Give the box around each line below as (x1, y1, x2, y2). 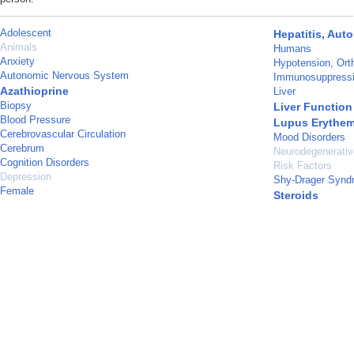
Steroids (273, 189, 318, 202)
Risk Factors (273, 160, 332, 172)
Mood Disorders (273, 131, 345, 144)
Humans (273, 43, 311, 55)
